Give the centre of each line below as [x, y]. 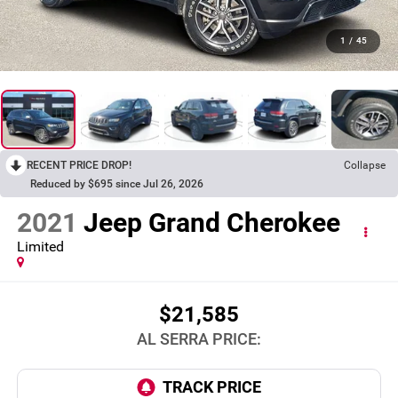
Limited [40, 247]
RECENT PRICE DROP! [79, 165]
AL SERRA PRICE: [199, 338]
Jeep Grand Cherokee [211, 223]
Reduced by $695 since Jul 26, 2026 [117, 183]
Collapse [365, 165]
